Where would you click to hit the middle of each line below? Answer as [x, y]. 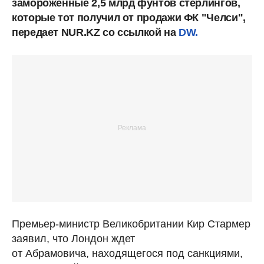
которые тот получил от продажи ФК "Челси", [129, 17]
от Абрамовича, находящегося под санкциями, [127, 253]
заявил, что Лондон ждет [73, 238]
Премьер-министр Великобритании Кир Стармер [131, 224]
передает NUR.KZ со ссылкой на [95, 32]
